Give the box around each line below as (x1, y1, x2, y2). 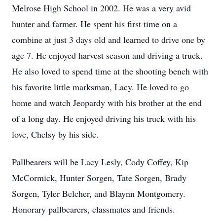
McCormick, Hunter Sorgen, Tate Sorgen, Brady (12, 172, 186, 184)
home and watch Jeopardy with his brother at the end (12, 97, 202, 109)
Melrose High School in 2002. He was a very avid (12, 2, 191, 14)
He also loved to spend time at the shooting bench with (12, 65, 208, 77)
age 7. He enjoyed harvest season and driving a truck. (12, 49, 203, 61)
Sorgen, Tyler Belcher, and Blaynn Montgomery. (12, 187, 185, 199)
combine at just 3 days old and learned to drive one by (12, 34, 205, 45)
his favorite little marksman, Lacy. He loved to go (12, 81, 189, 93)
